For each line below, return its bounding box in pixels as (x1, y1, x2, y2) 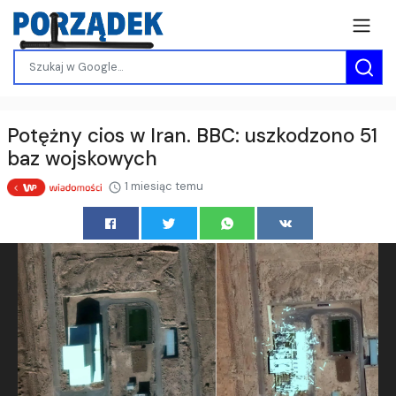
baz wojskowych (7, 145, 157, 171)
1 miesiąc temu (121, 178, 203, 194)
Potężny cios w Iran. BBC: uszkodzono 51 (7, 122, 377, 148)
